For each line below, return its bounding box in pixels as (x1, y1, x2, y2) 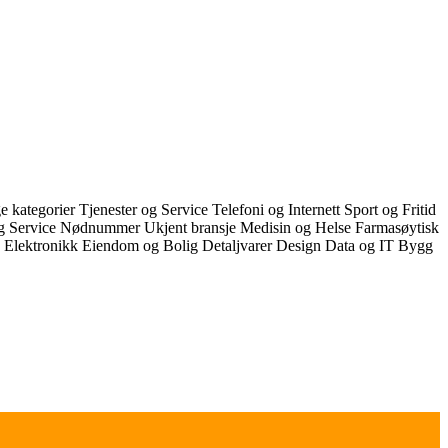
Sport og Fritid (344, 201, 436, 219)
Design (276, 237, 325, 255)
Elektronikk (4, 237, 82, 255)
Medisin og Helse (240, 219, 355, 237)
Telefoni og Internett (212, 201, 344, 219)
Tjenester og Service (79, 201, 212, 219)
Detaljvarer (202, 237, 276, 255)
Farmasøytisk (355, 219, 439, 237)
